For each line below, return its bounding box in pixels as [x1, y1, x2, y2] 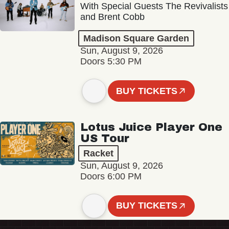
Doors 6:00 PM [80, 171, 142, 181]
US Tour [80, 132, 129, 145]
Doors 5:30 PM [80, 56, 142, 67]
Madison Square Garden [83, 33, 189, 44]
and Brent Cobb [80, 12, 145, 22]
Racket [83, 148, 113, 158]
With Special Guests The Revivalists [80, 1, 228, 12]
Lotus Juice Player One [80, 121, 222, 133]
